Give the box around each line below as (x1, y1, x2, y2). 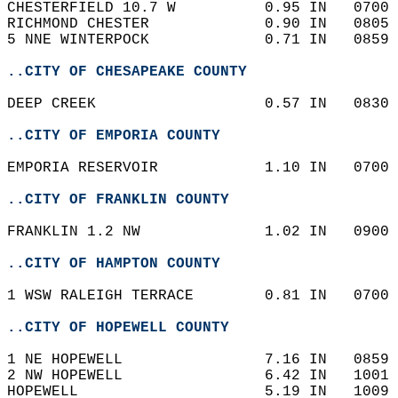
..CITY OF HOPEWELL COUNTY (7, 320, 229, 336)
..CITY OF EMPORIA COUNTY (7, 128, 220, 144)
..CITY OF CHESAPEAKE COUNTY (7, 64, 247, 80)
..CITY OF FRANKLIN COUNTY (7, 192, 229, 208)
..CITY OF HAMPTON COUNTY (7, 256, 220, 272)
